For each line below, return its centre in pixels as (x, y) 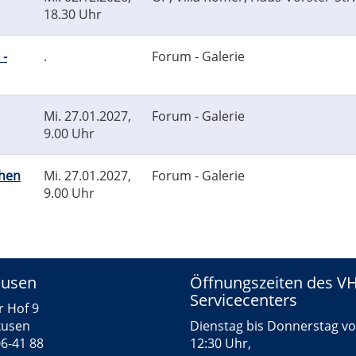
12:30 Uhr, (221, 344)
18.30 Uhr (73, 15)
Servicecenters (244, 300)
